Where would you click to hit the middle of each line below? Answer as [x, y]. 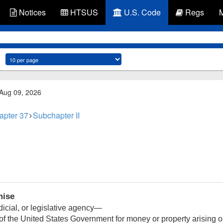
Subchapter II [56, 115]
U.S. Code [141, 12]
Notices [31, 12]
